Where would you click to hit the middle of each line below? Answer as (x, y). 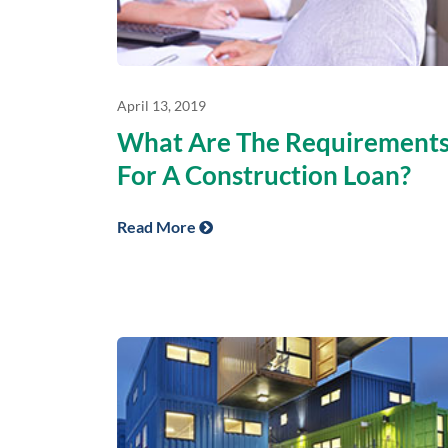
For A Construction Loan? (264, 174)
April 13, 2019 (161, 105)
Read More (158, 226)
